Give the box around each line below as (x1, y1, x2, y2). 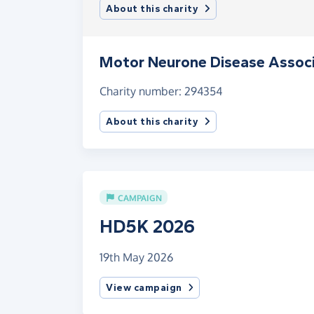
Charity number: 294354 (100, 84, 222, 98)
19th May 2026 (100, 250, 173, 265)
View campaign (106, 282, 182, 294)
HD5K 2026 (100, 216, 195, 238)
